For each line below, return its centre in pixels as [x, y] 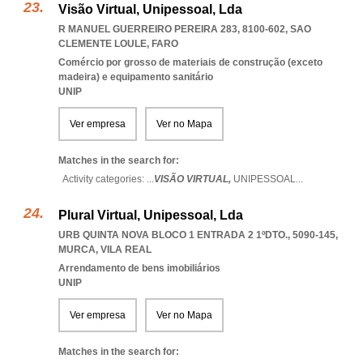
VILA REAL [126, 250]
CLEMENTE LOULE [102, 44]
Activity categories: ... [108, 179]
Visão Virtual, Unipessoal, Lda [150, 9]
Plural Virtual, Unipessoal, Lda [151, 215]
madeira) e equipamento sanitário [136, 77]
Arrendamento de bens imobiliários [139, 268]
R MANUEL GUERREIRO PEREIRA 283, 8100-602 [172, 29]
